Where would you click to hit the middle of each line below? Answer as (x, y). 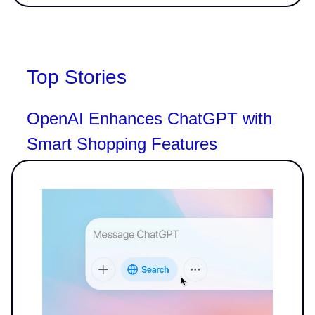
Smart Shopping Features (122, 143)
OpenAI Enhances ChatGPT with (149, 118)
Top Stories (77, 77)
